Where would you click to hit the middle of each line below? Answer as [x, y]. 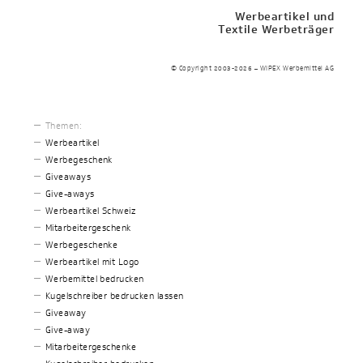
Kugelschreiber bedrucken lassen [114, 296]
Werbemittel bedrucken [94, 279]
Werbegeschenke [81, 245]
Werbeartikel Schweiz [90, 211]
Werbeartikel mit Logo [92, 262]
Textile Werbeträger [276, 30]
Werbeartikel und [285, 17]
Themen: [64, 126]
